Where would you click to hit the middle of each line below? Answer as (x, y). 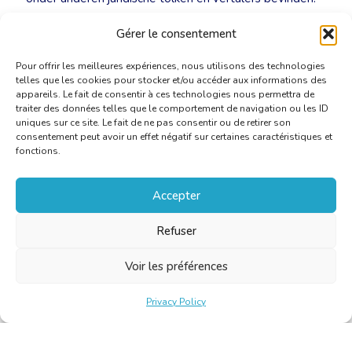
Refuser (176, 231)
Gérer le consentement (176, 34)
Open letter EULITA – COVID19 (128, 41)
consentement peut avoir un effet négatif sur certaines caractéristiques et (174, 137)
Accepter (176, 195)
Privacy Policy (176, 302)
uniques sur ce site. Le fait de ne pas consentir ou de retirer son (153, 123)
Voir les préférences (176, 266)
